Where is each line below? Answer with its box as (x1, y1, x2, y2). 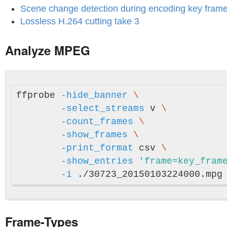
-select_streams (61, 103, 144, 113)
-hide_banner (61, 90, 128, 100)
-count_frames (61, 117, 133, 127)
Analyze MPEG (5, 42, 90, 59)
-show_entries (61, 156, 133, 166)
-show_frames (61, 130, 128, 140)
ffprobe (16, 90, 61, 100)
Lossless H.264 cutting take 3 (20, 16, 139, 26)
